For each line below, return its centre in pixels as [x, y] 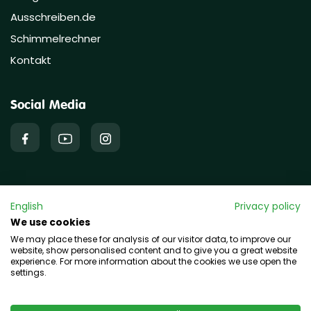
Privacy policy [268, 207]
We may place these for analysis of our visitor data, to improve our [151, 239]
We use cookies [50, 222]
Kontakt [31, 60]
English [27, 207]
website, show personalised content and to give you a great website [154, 250]
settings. [28, 272]
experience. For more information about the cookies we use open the [153, 261]
